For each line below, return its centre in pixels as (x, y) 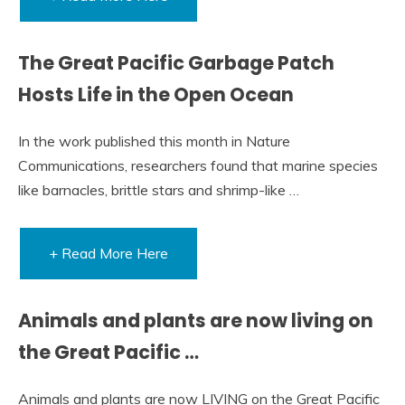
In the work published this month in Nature (154, 141)
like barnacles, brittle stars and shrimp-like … (159, 189)
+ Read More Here (108, 253)
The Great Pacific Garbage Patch (176, 63)
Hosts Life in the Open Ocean (156, 95)
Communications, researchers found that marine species (198, 165)
